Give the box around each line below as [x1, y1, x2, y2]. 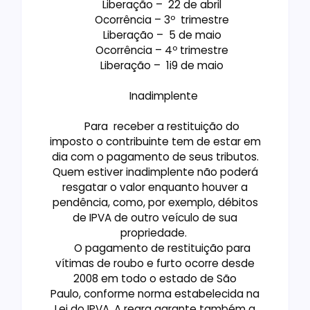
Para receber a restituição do [71, 119, 239, 134]
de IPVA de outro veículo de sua [73, 210, 237, 226]
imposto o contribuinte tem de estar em [49, 134, 261, 149]
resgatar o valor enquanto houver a [62, 180, 248, 195]
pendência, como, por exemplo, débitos [52, 195, 258, 210]
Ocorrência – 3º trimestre [81, 12, 229, 28]
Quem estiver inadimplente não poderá [52, 165, 258, 180]
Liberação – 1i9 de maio [86, 58, 224, 73]
